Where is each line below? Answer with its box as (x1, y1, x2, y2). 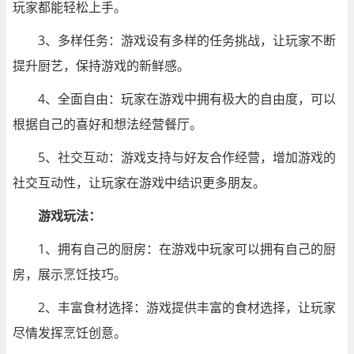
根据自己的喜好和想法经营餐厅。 (13, 115, 202, 133)
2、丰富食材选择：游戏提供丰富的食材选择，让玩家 (38, 298, 336, 316)
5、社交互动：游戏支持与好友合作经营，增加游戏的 (38, 148, 336, 166)
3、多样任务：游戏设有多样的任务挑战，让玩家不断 (38, 31, 336, 49)
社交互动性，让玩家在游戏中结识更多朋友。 (13, 173, 265, 191)
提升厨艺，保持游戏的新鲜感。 (13, 56, 190, 74)
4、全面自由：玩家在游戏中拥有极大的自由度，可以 (38, 89, 336, 107)
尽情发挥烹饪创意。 (13, 323, 126, 341)
